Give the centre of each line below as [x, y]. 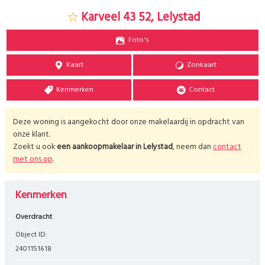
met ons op [33, 159]
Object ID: [34, 235]
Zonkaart [202, 65]
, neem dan [193, 147]
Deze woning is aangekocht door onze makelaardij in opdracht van [128, 122]
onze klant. [31, 134]
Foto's [138, 40]
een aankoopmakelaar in [99, 147]
